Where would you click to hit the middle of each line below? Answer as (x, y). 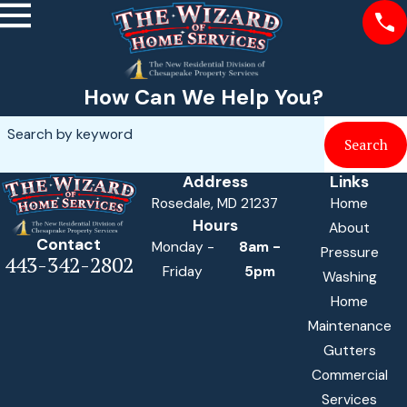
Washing (349, 278)
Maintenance (349, 327)
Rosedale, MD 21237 (215, 204)
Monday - (183, 248)
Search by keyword (69, 134)
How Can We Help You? (203, 98)
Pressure (349, 253)
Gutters (349, 351)
